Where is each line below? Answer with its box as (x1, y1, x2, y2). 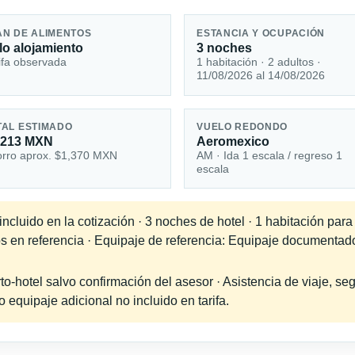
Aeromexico (197, 135, 270, 149)
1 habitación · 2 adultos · (197, 55, 322, 68)
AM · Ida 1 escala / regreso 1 (197, 149, 343, 162)
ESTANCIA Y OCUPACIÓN (197, 28, 326, 38)
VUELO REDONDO (197, 122, 288, 132)
